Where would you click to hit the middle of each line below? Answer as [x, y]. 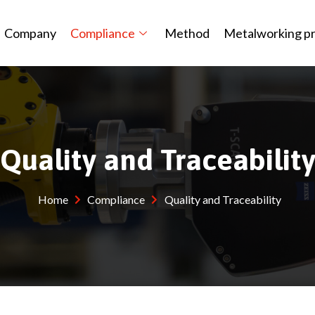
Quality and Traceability [223, 199]
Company [31, 33]
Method [187, 33]
